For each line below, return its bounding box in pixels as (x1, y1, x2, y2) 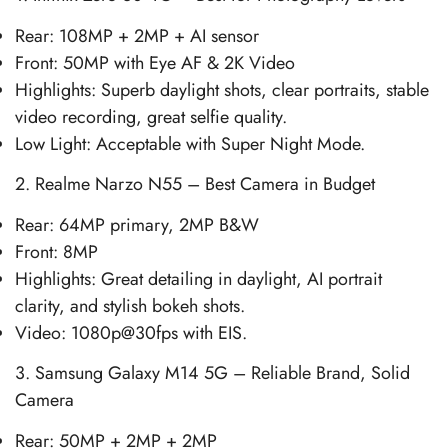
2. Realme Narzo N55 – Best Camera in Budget (15, 171, 375, 197)
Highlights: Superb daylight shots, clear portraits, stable (15, 76, 429, 103)
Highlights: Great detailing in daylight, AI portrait (15, 265, 382, 292)
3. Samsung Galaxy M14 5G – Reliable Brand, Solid (15, 360, 410, 386)
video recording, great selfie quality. (15, 103, 287, 130)
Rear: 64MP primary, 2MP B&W (15, 211, 259, 238)
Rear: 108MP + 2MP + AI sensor (15, 22, 259, 49)
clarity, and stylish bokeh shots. (15, 292, 245, 319)
